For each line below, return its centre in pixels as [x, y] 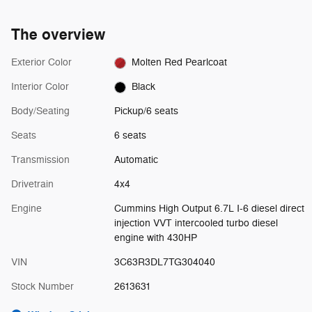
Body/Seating [40, 111]
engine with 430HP [155, 238]
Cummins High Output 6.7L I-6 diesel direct [209, 209]
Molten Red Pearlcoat [180, 63]
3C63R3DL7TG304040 [164, 263]
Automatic [136, 160]
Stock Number [42, 287]
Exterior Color [41, 63]
